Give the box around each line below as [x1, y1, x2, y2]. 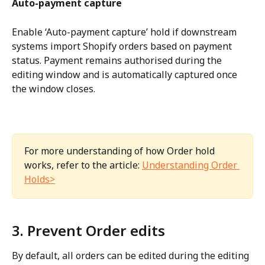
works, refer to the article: [24, 159, 142, 172]
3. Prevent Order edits [12, 220, 165, 240]
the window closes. [12, 82, 95, 95]
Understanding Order [142, 159, 240, 172]
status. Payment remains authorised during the [12, 53, 224, 67]
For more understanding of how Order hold [24, 144, 217, 158]
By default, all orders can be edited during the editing [12, 248, 251, 262]
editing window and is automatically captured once [12, 67, 240, 81]
